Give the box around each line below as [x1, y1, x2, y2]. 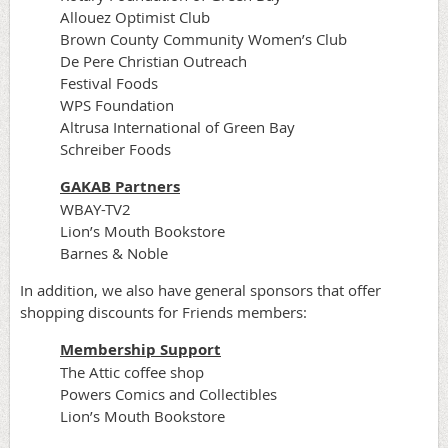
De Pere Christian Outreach [60, 51, 247, 71]
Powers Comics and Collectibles [60, 384, 277, 404]
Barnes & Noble [60, 243, 168, 263]
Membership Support [60, 339, 221, 360]
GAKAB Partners [60, 176, 180, 197]
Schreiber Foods [60, 139, 171, 159]
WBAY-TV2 [60, 199, 131, 219]
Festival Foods [60, 73, 158, 93]
